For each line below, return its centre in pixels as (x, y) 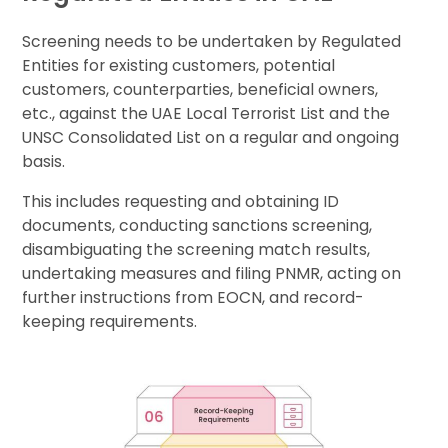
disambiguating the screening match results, (196, 249)
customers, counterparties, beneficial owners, (200, 89)
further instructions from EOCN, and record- (193, 297)
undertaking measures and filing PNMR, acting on (212, 273)
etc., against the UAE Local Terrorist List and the (206, 113)
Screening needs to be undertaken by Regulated (212, 41)
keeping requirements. (110, 321)
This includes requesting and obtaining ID (181, 201)
